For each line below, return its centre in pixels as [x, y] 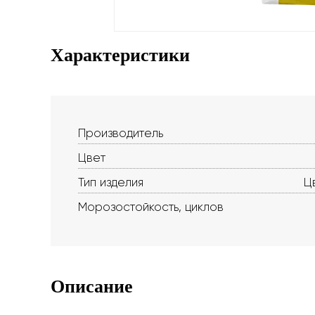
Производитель [121, 133]
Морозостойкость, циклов [151, 207]
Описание [92, 287]
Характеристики [120, 55]
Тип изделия [111, 182]
